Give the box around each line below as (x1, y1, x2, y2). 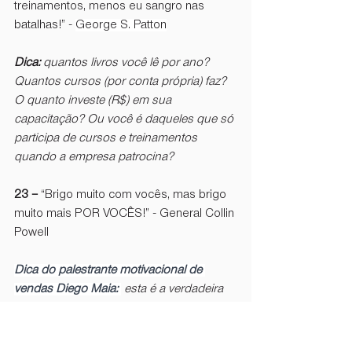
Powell (14, 225, 52, 239)
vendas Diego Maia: (14, 282, 121, 295)
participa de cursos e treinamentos (14, 131, 200, 145)
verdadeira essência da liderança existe (14, 320, 223, 333)
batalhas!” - (14, 18, 75, 31)
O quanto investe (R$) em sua (14, 93, 174, 107)
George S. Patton (75, 18, 167, 31)
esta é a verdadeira (124, 282, 226, 295)
